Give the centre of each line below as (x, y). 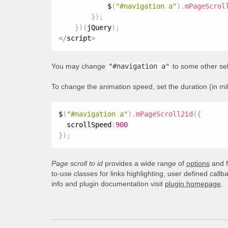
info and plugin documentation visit (108, 184)
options (198, 163)
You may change (79, 66)
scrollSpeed (85, 125)
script (79, 38)
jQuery (99, 27)
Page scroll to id (77, 163)
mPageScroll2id (164, 114)
